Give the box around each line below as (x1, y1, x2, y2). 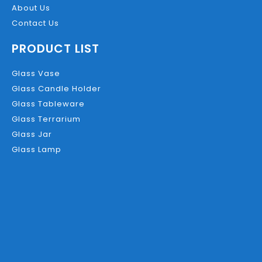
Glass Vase (12, 68, 60, 79)
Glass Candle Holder (12, 83, 101, 94)
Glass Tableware (12, 98, 85, 109)
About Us (12, 2, 50, 13)
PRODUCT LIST (12, 40, 99, 57)
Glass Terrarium (12, 113, 81, 125)
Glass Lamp (12, 144, 61, 155)
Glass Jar (12, 129, 52, 140)
